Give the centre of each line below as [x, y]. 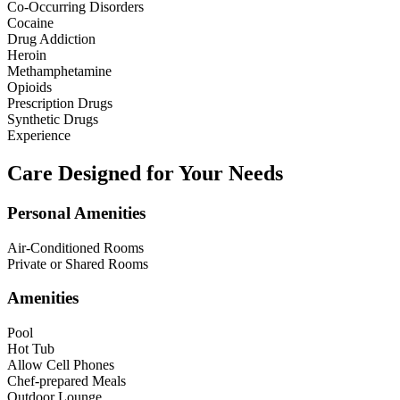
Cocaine [30, 22]
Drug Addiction [51, 38]
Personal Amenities [76, 212]
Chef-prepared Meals [67, 380]
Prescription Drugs [60, 103]
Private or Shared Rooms [78, 263]
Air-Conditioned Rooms [75, 247]
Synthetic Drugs [53, 119]
